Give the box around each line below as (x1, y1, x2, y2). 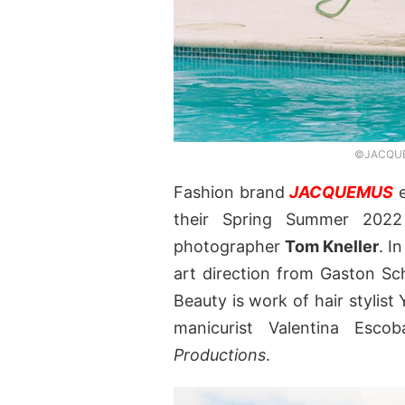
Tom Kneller (285, 237, 379, 257)
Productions (174, 345, 266, 365)
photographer (174, 237, 285, 257)
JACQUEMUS (289, 183, 394, 202)
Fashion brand (174, 183, 290, 202)
